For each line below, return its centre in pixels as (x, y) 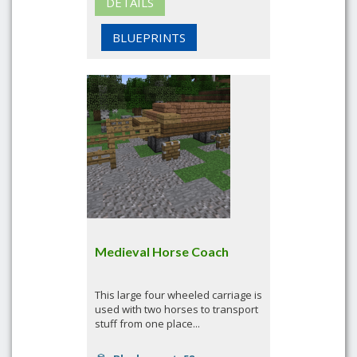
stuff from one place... (147, 324)
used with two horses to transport (177, 309)
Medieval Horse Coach (162, 251)
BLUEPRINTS (149, 37)
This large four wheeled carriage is (178, 295)
